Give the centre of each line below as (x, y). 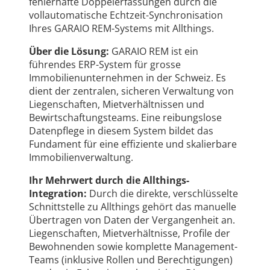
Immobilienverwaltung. (81, 158)
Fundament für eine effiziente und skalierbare (133, 144)
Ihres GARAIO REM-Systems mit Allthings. (121, 29)
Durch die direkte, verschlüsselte (162, 194)
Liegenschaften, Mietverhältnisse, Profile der (130, 234)
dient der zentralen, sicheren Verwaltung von (131, 91)
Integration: (58, 194)
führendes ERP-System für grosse (105, 65)
